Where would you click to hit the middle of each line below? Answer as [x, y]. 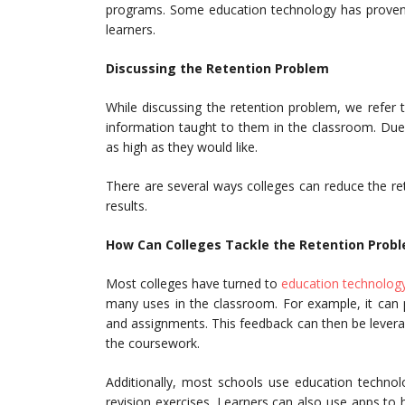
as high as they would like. [184, 147]
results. [128, 206]
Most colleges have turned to [193, 284]
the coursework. [155, 344]
